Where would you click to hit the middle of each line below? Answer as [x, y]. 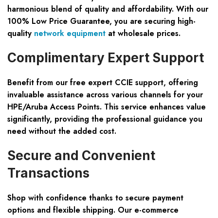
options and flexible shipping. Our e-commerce [93, 210]
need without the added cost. [62, 131]
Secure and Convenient [81, 156]
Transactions [48, 173]
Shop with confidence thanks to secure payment [95, 198]
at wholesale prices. [143, 34]
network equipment [70, 34]
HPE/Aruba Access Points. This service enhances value [107, 107]
